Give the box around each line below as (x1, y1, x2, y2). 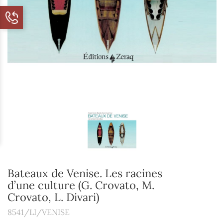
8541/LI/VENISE (7, 207, 70, 218)
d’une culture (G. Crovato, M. (7, 178, 154, 193)
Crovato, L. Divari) (7, 190, 100, 205)
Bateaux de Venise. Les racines (7, 166, 162, 181)
